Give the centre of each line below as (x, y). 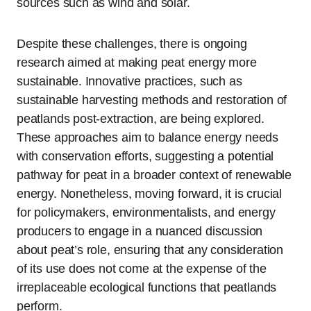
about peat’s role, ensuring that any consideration (150, 250)
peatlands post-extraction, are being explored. (141, 119)
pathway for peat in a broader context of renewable (154, 175)
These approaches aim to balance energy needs (148, 137)
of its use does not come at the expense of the (142, 269)
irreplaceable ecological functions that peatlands (147, 287)
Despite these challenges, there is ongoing (132, 44)
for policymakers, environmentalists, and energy (146, 212)
